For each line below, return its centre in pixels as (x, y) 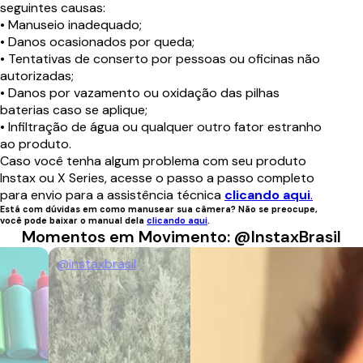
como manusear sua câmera (165, 209)
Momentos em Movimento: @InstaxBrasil (181, 236)
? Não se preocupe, (274, 209)
